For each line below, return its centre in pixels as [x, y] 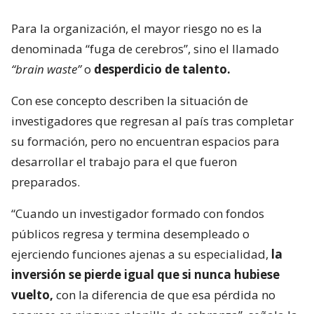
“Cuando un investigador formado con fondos [138, 214]
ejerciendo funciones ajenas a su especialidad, [141, 254]
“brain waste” [46, 69]
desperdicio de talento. [162, 69]
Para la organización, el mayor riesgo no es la [137, 29]
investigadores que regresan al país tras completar [152, 121]
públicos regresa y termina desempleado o [130, 234]
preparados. [46, 182]
